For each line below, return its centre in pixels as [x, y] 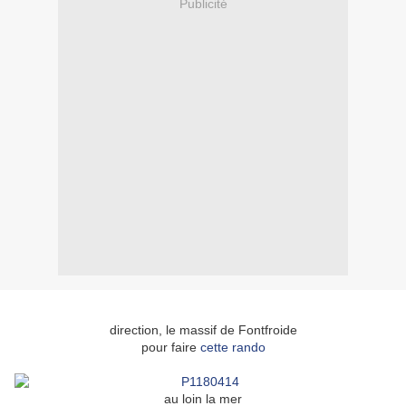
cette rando [232, 348]
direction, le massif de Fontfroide [203, 330]
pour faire [170, 348]
